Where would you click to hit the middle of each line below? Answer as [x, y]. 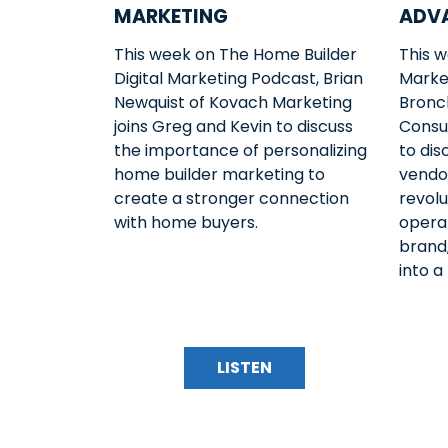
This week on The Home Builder [235, 54]
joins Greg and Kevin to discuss [233, 126]
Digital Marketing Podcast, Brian [238, 78]
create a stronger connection [231, 198]
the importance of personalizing [240, 150]
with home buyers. [186, 222]
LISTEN [244, 367]
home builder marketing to [219, 174]
